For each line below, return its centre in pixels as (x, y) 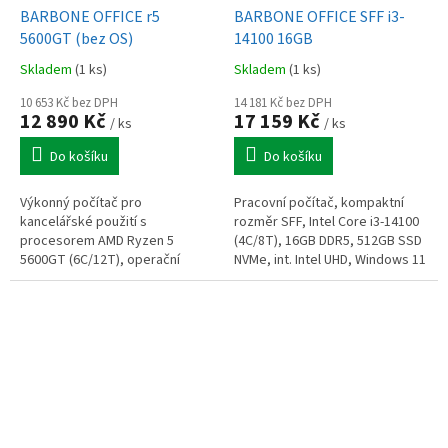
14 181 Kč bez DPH (283, 102)
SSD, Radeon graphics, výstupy (113, 297)
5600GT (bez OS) (76, 38)
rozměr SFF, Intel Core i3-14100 (326, 221)
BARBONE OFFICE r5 (90, 16)
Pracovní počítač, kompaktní (319, 202)
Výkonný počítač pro (81, 202)
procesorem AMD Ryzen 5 (97, 240)
